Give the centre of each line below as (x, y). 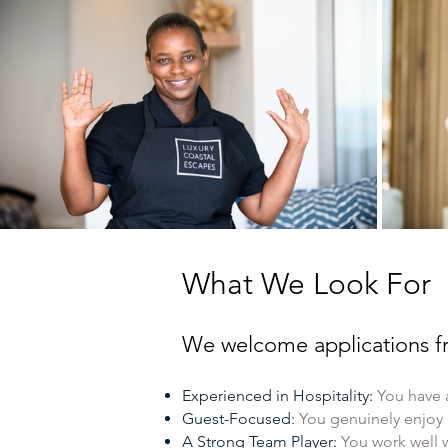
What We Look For (306, 284)
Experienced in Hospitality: (279, 395)
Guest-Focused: (240, 418)
